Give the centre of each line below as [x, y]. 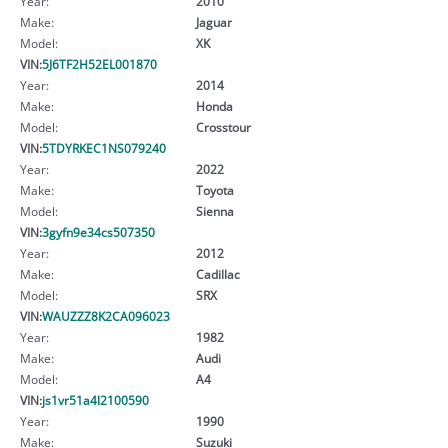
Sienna [214, 210]
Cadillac [217, 273]
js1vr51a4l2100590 [95, 399]
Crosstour [223, 126]
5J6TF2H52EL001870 [99, 63]
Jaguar [213, 21]
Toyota [214, 189]
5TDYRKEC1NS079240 [104, 147]
